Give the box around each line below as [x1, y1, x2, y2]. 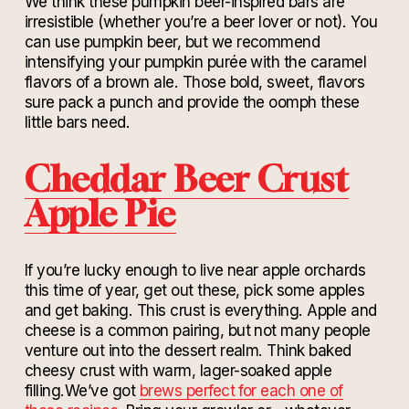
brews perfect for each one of [139, 381, 343, 401]
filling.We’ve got [24, 381, 140, 401]
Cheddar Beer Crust [24, 158, 350, 200]
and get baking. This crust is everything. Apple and [24, 300, 377, 320]
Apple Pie [24, 193, 176, 235]
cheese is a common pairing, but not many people [24, 320, 371, 341]
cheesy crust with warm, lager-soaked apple [24, 361, 332, 381]
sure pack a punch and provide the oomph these [24, 92, 360, 112]
